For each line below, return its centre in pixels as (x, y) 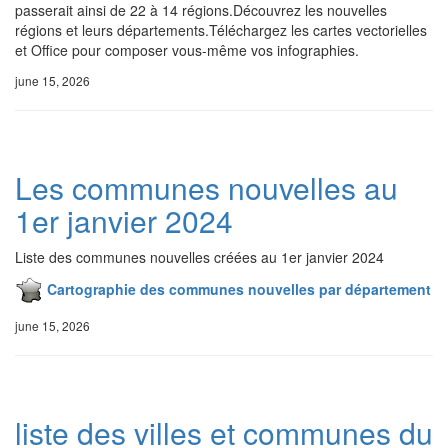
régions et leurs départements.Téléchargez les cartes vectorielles (221, 30)
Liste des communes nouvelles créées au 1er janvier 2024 (199, 257)
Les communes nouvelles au (206, 187)
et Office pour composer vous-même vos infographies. (187, 50)
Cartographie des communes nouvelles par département (239, 288)
